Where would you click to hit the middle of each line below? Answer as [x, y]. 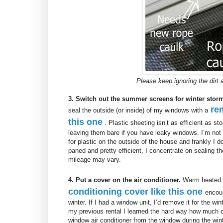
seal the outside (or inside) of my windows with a [138, 111]
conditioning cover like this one [135, 192]
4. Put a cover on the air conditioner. [124, 180]
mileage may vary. [95, 160]
